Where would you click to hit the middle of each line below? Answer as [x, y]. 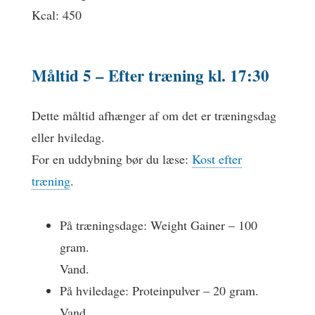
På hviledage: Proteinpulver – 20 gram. [159, 290]
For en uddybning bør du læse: [112, 159]
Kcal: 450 [57, 15]
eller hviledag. [68, 137]
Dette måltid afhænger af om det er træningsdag [154, 115]
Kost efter [217, 159]
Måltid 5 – [70, 75]
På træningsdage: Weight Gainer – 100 [159, 225]
